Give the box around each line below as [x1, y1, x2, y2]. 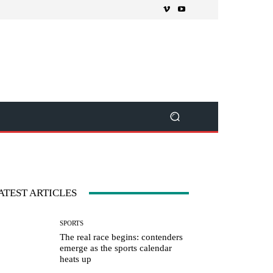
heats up [60, 254, 92, 264]
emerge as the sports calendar [60, 243, 172, 253]
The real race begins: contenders [60, 232, 183, 243]
